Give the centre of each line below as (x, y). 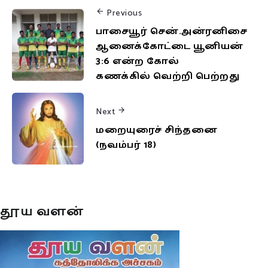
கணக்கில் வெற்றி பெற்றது (167, 76)
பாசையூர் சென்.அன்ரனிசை (172, 31)
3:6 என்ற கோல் (137, 61)
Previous (124, 13)
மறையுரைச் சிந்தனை (156, 130)
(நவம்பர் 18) (126, 145)
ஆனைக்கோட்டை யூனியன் (170, 46)
